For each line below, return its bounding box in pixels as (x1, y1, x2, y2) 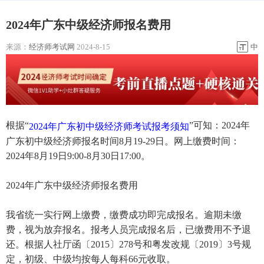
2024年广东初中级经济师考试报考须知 (29, 121, 189, 131)
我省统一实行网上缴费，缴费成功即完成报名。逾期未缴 (6, 209, 242, 220)
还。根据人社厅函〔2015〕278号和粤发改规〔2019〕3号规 (6, 239, 251, 249)
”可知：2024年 (189, 120, 250, 131)
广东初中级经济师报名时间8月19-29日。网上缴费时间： (6, 136, 240, 146)
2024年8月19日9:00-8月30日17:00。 (6, 150, 150, 161)
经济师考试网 (29, 42, 75, 51)
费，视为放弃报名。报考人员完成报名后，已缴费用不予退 (6, 224, 251, 235)
